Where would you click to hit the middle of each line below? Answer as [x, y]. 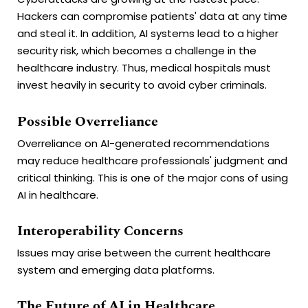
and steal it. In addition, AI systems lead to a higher [148, 34]
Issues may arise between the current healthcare [144, 252]
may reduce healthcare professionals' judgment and [152, 160]
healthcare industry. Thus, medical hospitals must [144, 68]
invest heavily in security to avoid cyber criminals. [142, 85]
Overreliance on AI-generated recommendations [143, 143]
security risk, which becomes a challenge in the [137, 51]
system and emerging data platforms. [116, 269]
